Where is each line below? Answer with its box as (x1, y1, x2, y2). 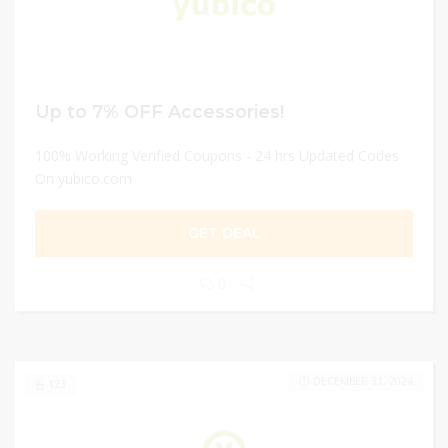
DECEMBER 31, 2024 (313, 374, 413, 388)
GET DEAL (187, 224, 261, 242)
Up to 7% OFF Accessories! (35, 101, 284, 122)
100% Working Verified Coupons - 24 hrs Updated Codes (35, 146, 399, 165)
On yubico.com (35, 169, 132, 188)
